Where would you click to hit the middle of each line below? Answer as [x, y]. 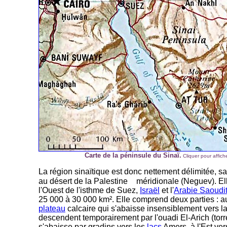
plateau [52, 209]
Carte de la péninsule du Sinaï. [133, 155]
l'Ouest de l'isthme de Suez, [89, 190]
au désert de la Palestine [83, 181]
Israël [150, 190]
